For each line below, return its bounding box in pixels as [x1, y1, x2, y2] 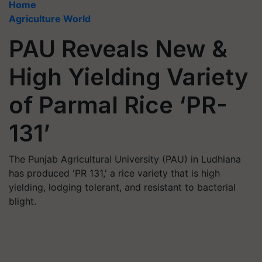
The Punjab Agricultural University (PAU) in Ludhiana [9, 153, 241, 165]
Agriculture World [9, 13, 91, 25]
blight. [9, 195, 36, 207]
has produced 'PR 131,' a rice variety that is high [9, 167, 220, 179]
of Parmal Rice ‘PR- [9, 91, 227, 119]
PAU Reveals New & [9, 35, 227, 63]
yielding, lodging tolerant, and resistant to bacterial [9, 181, 236, 193]
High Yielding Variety [9, 63, 249, 91]
